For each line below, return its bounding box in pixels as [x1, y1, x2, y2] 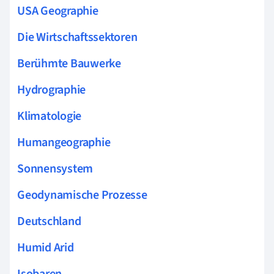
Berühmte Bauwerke [17, 55, 121, 72]
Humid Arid [17, 239, 74, 256]
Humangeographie [17, 134, 111, 151]
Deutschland [17, 213, 81, 230]
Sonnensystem [17, 160, 94, 177]
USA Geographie [17, 2, 98, 20]
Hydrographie [17, 81, 86, 98]
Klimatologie [17, 108, 82, 125]
